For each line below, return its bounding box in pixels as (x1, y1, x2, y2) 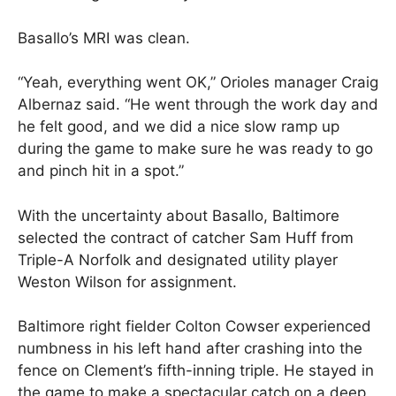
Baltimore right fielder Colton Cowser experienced (18, 317, 371, 336)
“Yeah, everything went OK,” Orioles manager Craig (18, 73, 378, 92)
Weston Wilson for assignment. (18, 272, 237, 291)
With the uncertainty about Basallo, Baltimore (18, 206, 339, 225)
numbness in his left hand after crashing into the (18, 339, 362, 358)
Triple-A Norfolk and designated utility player (18, 250, 338, 269)
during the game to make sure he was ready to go (18, 140, 373, 158)
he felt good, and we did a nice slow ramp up (18, 118, 339, 136)
